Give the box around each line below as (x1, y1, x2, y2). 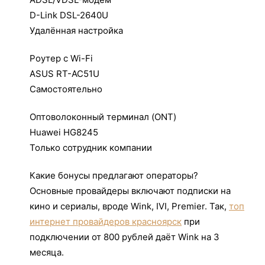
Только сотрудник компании (30, 142, 152, 153)
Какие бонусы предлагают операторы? (30, 170, 198, 181)
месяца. (30, 247, 64, 258)
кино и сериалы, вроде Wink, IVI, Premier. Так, (30, 201, 229, 212)
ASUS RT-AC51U (30, 68, 99, 79)
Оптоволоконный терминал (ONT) (30, 111, 176, 122)
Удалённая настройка (30, 25, 123, 36)
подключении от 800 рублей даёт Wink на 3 (30, 231, 219, 243)
